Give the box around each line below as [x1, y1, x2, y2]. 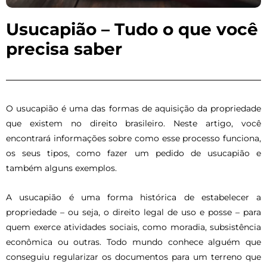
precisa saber [6, 38, 122, 59]
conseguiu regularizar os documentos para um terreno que [6, 252, 261, 262]
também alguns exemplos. [6, 163, 117, 173]
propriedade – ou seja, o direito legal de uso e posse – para [6, 207, 261, 217]
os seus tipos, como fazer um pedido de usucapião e [6, 148, 261, 158]
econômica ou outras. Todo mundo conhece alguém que [6, 237, 261, 247]
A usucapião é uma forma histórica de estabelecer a [6, 192, 261, 202]
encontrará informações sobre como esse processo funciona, [6, 133, 261, 143]
